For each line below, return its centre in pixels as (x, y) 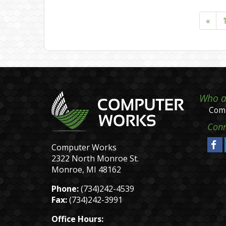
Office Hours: (77, 219)
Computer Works (84, 147)
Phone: (66, 188)
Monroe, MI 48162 (86, 169)
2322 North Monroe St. (95, 158)
